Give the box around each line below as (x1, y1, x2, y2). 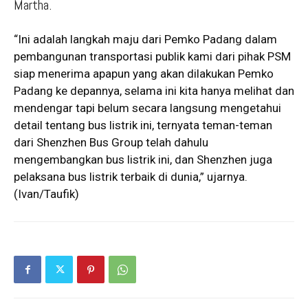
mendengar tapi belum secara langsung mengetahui (14, 101, 281, 115)
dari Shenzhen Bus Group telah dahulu (14, 135, 208, 150)
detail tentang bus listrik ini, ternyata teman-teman (14, 118, 272, 133)
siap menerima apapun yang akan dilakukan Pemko (14, 67, 274, 81)
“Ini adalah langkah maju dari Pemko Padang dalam (14, 32, 277, 47)
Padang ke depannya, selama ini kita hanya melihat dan (14, 84, 294, 98)
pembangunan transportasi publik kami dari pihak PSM (14, 49, 291, 64)
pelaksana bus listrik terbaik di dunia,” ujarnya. (14, 170, 247, 184)
